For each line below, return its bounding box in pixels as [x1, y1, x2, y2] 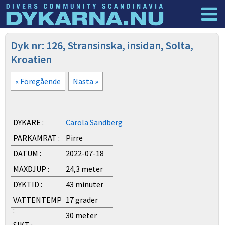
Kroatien [11, 52, 52, 66]
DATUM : [13, 148, 41, 158]
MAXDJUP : [13, 164, 49, 174]
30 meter [66, 210, 97, 220]
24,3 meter [66, 164, 103, 174]
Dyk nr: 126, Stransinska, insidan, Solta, [11, 38, 193, 52]
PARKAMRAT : [13, 133, 60, 143]
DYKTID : [13, 179, 42, 189]
